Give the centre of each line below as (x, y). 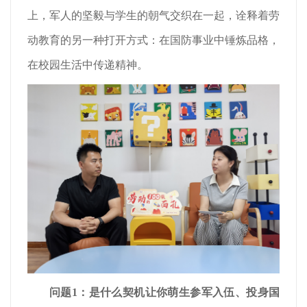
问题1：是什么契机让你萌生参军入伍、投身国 (164, 292)
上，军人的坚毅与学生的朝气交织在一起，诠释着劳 (153, 15)
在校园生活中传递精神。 (88, 64)
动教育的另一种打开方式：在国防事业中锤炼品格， (153, 40)
